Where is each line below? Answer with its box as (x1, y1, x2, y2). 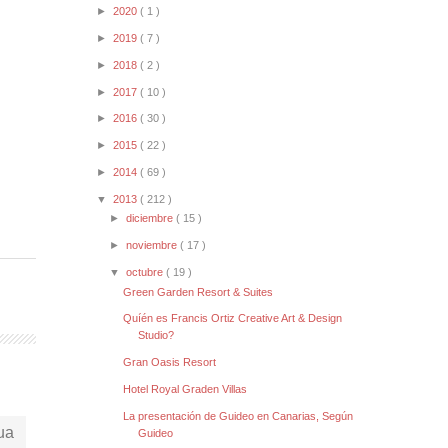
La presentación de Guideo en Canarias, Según (123, 409, 354, 422)
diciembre (126, 212, 177, 225)
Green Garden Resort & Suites (123, 285, 274, 298)
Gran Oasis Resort (123, 356, 217, 369)
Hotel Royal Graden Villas (123, 382, 248, 395)
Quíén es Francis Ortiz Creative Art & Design (123, 312, 343, 325)
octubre (126, 265, 167, 278)
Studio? (138, 329, 175, 342)
